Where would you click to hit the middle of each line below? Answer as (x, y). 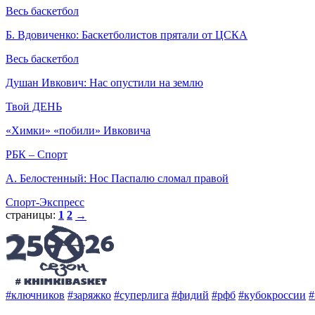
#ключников (35, 295)
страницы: (31, 215)
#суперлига (141, 295)
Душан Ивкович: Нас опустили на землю (104, 83)
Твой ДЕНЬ (34, 107)
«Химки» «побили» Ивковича (78, 130)
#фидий (190, 295)
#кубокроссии (272, 295)
